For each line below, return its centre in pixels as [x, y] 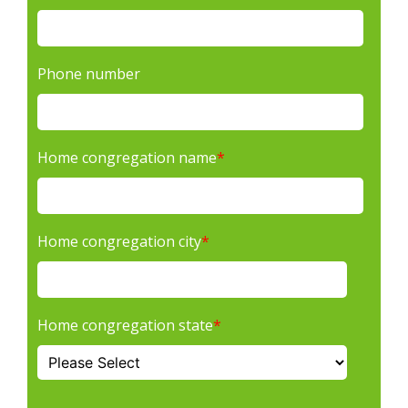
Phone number [89, 73]
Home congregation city [119, 241]
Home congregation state [125, 325]
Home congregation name [127, 157]
